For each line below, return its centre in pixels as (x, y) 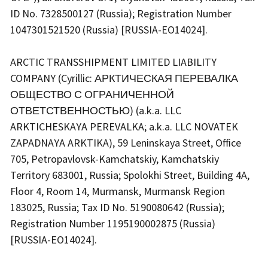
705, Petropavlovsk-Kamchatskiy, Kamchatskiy (115, 159)
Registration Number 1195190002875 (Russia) (113, 224)
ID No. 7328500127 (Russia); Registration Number (121, 14)
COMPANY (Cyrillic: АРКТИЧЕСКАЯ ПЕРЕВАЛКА (124, 78)
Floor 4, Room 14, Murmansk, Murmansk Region (118, 191)
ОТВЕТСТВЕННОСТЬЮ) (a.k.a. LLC (96, 111)
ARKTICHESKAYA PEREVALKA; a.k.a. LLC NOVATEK (124, 127)
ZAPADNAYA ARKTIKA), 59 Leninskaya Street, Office (126, 143)
